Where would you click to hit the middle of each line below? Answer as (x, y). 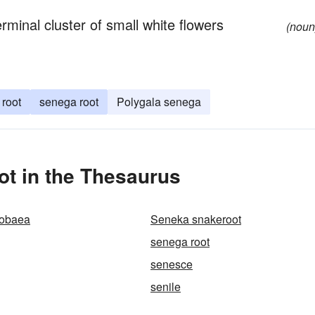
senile (166, 287)
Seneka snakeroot (196, 219)
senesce (172, 264)
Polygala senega (159, 102)
